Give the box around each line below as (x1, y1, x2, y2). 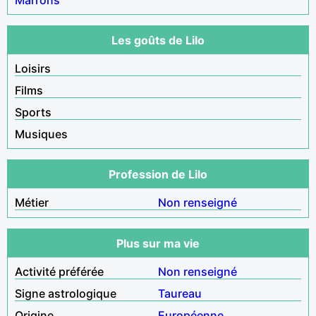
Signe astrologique (15, 286, 116, 300)
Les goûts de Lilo (111, 32, 205, 47)
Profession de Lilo (109, 166, 207, 181)
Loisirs (15, 61, 51, 75)
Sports (15, 104, 51, 119)
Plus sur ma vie (116, 236, 200, 250)
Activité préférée (15, 264, 104, 279)
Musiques (15, 126, 68, 141)
